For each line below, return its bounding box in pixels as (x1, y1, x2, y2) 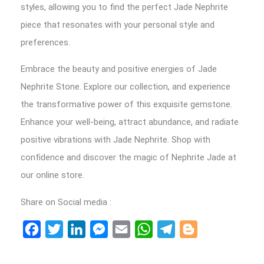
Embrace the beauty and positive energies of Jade (21, 64, 217, 74)
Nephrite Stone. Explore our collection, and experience (21, 81, 230, 92)
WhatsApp (153, 223, 196, 235)
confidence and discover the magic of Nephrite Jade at (21, 152, 236, 163)
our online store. (21, 170, 84, 180)
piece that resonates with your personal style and (21, 19, 214, 30)
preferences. (21, 37, 70, 48)
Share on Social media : (21, 197, 111, 207)
